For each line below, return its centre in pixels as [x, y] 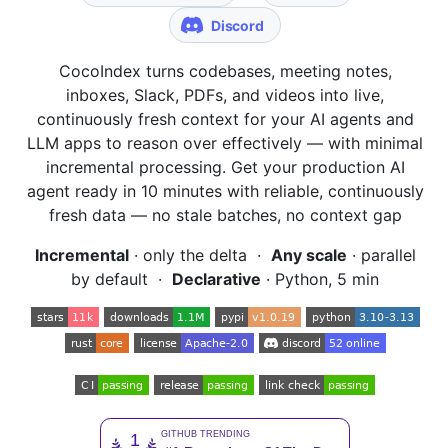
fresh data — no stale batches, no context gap [225, 214]
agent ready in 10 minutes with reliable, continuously [225, 190]
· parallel [381, 254]
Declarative [216, 278]
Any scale [308, 254]
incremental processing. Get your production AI [225, 166]
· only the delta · [199, 254]
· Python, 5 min [320, 278]
